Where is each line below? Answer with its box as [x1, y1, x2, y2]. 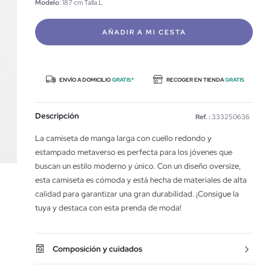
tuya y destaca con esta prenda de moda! [35, 203, 181, 213]
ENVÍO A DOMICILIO [57, 76, 112, 83]
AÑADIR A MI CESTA [102, 28, 186, 36]
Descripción [35, 111, 79, 121]
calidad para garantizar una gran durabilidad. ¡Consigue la [35, 189, 239, 199]
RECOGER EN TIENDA [165, 76, 225, 83]
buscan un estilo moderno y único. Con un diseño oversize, [35, 161, 241, 171]
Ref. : [195, 113, 211, 121]
